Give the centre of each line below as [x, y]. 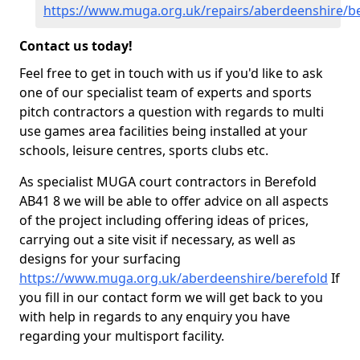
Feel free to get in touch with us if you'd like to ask [171, 73]
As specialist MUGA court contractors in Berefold [168, 182]
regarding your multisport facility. [122, 336]
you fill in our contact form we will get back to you [171, 297]
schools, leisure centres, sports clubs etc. [144, 150]
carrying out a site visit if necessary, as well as [157, 239]
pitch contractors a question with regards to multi [172, 112]
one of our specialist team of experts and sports [166, 92]
